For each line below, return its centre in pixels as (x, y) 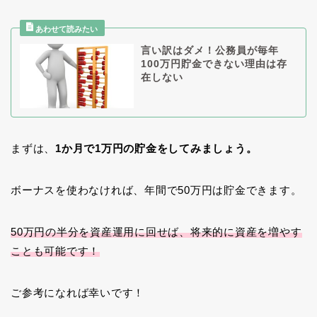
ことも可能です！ (56, 250)
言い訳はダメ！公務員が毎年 (209, 51)
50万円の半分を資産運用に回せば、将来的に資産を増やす (156, 231)
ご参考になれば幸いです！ (78, 292)
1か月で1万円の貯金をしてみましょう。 (156, 148)
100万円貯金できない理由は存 (214, 64)
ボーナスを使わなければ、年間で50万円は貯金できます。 (156, 190)
